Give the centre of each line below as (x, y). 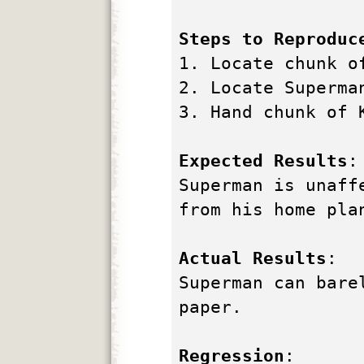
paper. (210, 308)
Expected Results (263, 161)
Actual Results (252, 259)
